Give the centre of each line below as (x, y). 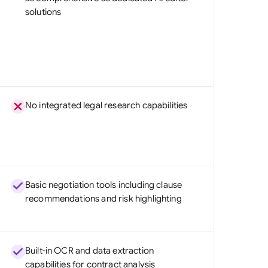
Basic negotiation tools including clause (103, 185)
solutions (43, 12)
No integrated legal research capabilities (106, 105)
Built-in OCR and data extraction (89, 251)
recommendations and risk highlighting (103, 199)
